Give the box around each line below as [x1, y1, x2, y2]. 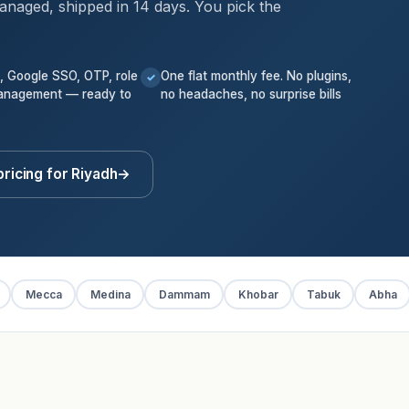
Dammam [158, 287, 210, 301]
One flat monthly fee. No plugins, [161, 68, 351, 83]
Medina [89, 287, 131, 301]
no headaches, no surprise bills [161, 87, 341, 101]
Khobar [237, 287, 278, 301]
